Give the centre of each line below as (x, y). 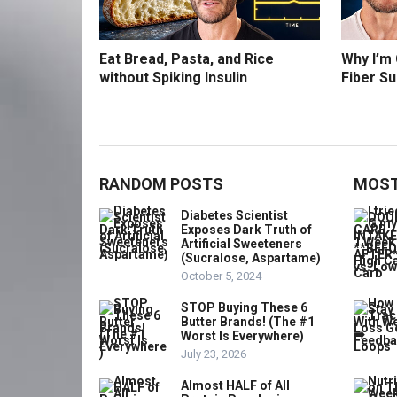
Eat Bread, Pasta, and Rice (187, 59)
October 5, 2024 (221, 276)
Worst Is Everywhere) (242, 336)
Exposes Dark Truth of (246, 230)
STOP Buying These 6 (244, 308)
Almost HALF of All (235, 386)
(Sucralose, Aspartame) (251, 258)
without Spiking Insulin (173, 78)
